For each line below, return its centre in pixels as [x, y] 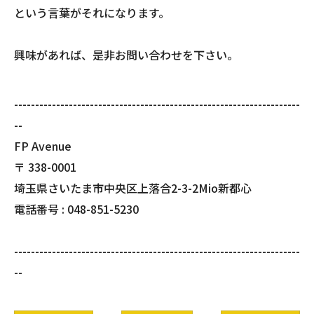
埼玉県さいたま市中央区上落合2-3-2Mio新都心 [133, 188]
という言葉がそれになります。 [92, 13]
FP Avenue [43, 146]
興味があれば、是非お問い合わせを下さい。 [126, 55]
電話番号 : [41, 209]
